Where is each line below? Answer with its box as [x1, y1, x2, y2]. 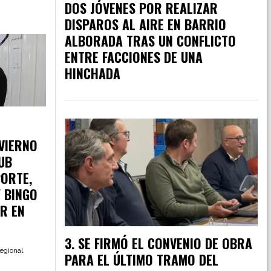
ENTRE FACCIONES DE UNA [65, 47, 203, 67]
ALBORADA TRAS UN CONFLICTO [65, 30, 236, 50]
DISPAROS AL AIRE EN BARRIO [65, 14, 226, 34]
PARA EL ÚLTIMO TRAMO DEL [65, 250, 218, 270]
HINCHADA [65, 63, 120, 83]
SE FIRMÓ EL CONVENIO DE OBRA [78, 233, 252, 253]
